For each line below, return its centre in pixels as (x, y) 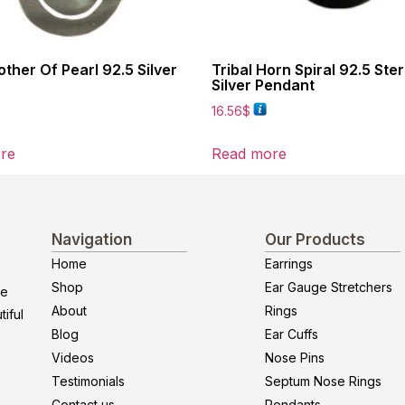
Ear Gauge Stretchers (329, 287)
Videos (73, 358)
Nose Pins (295, 358)
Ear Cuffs (292, 334)
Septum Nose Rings (323, 381)
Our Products (315, 240)
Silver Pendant (263, 85)
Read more (249, 154)
